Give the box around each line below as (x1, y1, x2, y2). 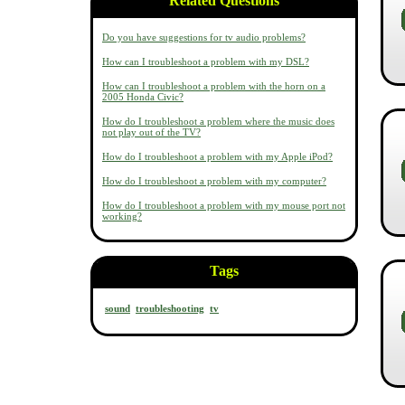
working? (102, 211, 142, 221)
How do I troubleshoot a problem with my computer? (102, 175, 326, 186)
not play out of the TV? (102, 127, 201, 137)
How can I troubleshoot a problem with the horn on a (102, 80, 325, 91)
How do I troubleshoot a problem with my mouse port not (102, 200, 345, 211)
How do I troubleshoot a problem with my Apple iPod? (102, 151, 333, 162)
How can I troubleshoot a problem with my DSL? (102, 56, 309, 67)
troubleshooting (136, 303, 204, 314)
